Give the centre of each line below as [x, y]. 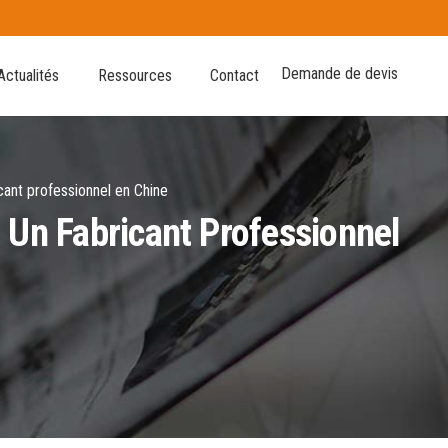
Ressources [134, 75]
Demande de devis [340, 73]
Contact [235, 75]
